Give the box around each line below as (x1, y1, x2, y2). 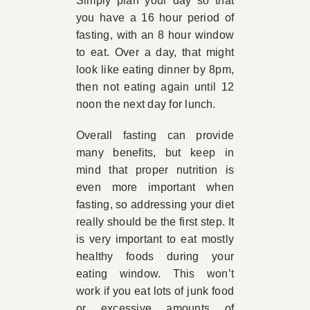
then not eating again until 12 (75, 81, 235, 93)
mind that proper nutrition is (75, 164, 235, 176)
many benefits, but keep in (75, 147, 235, 158)
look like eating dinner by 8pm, (75, 64, 235, 75)
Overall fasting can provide (75, 129, 235, 141)
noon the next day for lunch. (75, 98, 216, 110)
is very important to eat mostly (75, 233, 235, 245)
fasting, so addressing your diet (75, 199, 235, 210)
